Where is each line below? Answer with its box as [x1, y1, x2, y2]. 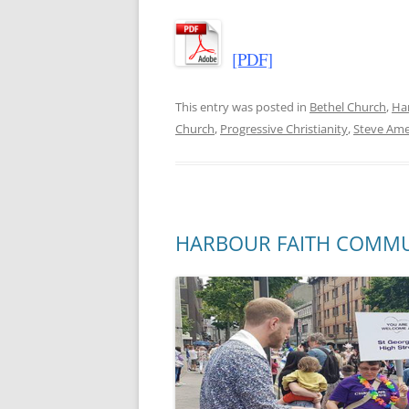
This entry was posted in [175, 98, 309, 115]
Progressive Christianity [220, 120, 348, 137]
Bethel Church [309, 98, 386, 115]
